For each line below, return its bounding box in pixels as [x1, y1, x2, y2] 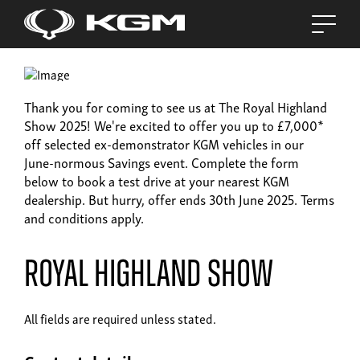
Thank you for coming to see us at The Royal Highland [24, 96, 327, 118]
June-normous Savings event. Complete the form [24, 151, 299, 174]
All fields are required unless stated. [24, 308, 216, 329]
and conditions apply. [24, 207, 144, 229]
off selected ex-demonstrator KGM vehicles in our [24, 133, 304, 155]
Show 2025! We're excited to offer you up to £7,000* [24, 114, 324, 137]
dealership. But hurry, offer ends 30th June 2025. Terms [24, 188, 334, 211]
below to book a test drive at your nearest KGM [24, 170, 289, 192]
